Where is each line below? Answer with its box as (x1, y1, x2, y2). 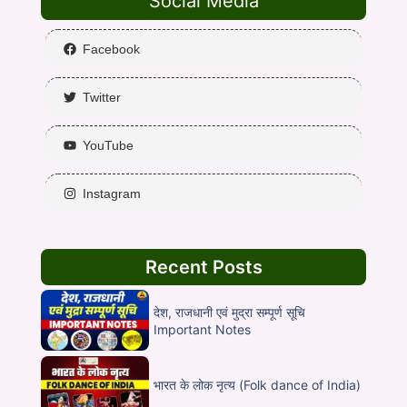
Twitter (83, 90, 121, 105)
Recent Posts (144, 256, 263, 279)
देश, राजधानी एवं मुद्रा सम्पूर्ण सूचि (154, 304, 306, 321)
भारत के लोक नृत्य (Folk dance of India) (154, 376, 362, 392)
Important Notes (154, 322, 252, 338)
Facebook (83, 42, 140, 57)
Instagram (83, 186, 141, 202)
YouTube (83, 138, 134, 154)
